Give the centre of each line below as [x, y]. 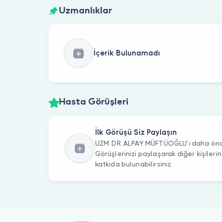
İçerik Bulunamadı [127, 53]
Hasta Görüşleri [93, 102]
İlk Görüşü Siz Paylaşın [136, 133]
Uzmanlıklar [85, 11]
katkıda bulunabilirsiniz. [133, 165]
